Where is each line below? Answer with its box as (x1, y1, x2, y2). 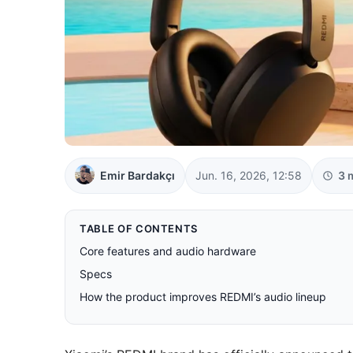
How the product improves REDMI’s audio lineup (80, 289, 326, 303)
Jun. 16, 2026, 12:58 (195, 168, 302, 182)
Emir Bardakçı (100, 168, 175, 182)
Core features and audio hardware (80, 243, 256, 258)
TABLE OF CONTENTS (80, 221, 199, 235)
